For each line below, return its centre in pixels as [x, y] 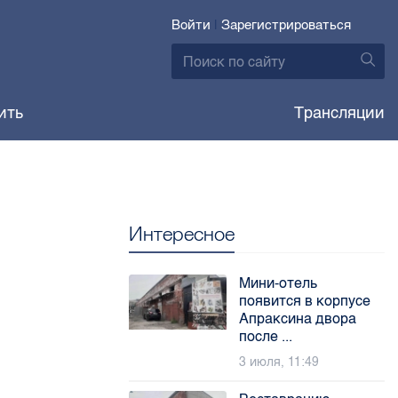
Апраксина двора [298, 318]
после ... [266, 336]
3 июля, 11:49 [279, 362]
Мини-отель [279, 283]
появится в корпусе [305, 301]
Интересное [182, 234]
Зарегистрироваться [286, 25]
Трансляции [339, 113]
